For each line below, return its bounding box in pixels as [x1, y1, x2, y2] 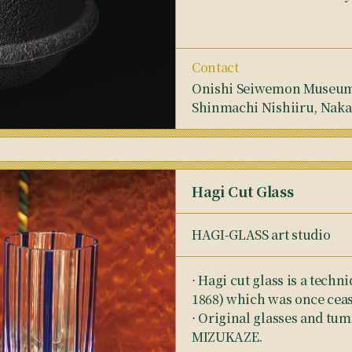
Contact [192, 58, 239, 76]
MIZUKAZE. [192, 328, 263, 346]
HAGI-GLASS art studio [192, 225, 331, 244]
